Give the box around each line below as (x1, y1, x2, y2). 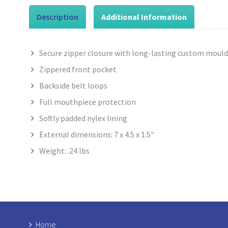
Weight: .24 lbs (39, 146, 90, 156)
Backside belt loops (39, 80, 107, 91)
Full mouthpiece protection (39, 97, 136, 107)
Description (37, 12, 78, 22)
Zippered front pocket (39, 64, 117, 75)
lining (105, 113, 127, 124)
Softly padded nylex (39, 113, 105, 124)
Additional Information (101, 12, 187, 22)
